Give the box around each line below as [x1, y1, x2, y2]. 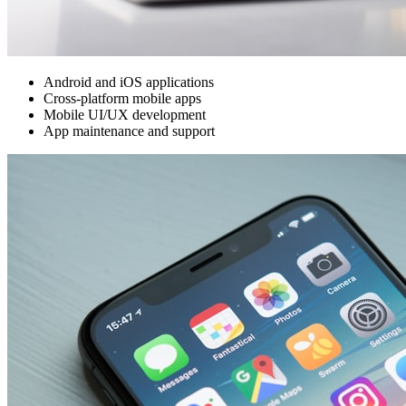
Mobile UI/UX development [43, 107, 206, 123]
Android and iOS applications [43, 74, 214, 91]
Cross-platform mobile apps [43, 91, 201, 107]
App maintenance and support [43, 123, 215, 140]
